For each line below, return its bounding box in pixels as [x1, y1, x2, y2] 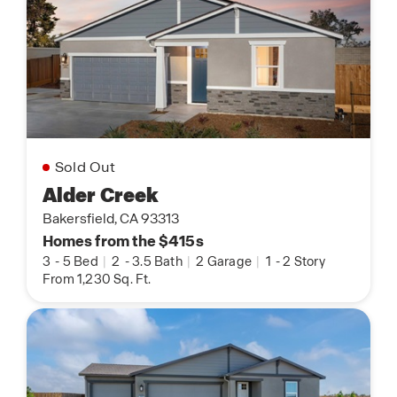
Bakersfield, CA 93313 [43, 209, 179, 228]
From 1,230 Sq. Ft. [43, 270, 152, 287]
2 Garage [193, 253, 255, 269]
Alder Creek [43, 182, 160, 208]
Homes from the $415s [43, 230, 204, 251]
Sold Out [55, 157, 116, 176]
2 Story [283, 253, 325, 269]
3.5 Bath [132, 253, 186, 269]
